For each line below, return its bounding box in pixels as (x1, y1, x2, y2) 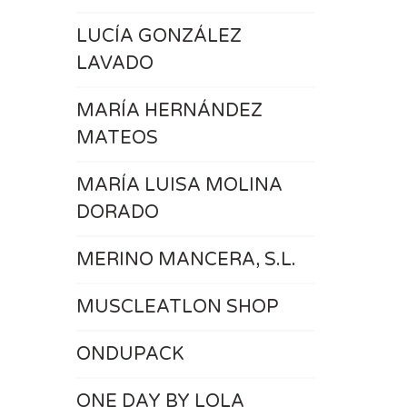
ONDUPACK (75, 343, 184, 365)
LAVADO (75, 53, 154, 74)
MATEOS (75, 127, 158, 149)
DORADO (75, 202, 159, 223)
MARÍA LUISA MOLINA (75, 174, 283, 196)
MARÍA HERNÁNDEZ (75, 100, 263, 122)
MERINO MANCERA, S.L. (75, 249, 296, 271)
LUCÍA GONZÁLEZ (75, 25, 242, 47)
